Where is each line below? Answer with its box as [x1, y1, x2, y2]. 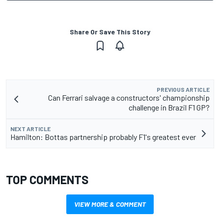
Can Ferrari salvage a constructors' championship [48, 93, 210, 103]
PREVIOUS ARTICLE [157, 86, 210, 93]
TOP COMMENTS [6, 172, 88, 187]
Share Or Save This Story [70, 27, 150, 36]
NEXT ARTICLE [10, 125, 51, 133]
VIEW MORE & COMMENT [74, 200, 146, 209]
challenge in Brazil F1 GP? [129, 103, 210, 112]
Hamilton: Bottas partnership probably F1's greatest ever [10, 132, 196, 142]
